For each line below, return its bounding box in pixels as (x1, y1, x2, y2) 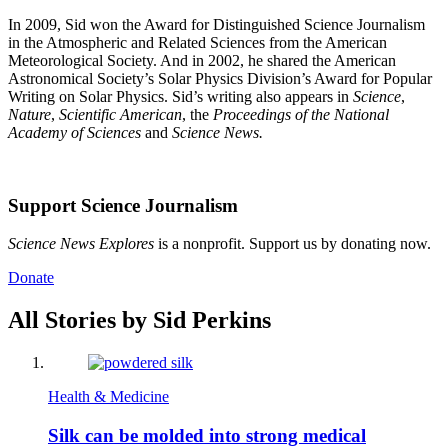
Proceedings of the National (213, 105, 389, 123)
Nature (8, 105, 51, 123)
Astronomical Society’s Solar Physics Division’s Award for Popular (8, 69, 432, 87)
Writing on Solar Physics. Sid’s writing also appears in (8, 87, 353, 105)
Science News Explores (8, 235, 154, 253)
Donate (8, 269, 54, 287)
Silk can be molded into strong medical (48, 424, 366, 446)
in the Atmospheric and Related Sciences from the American (8, 33, 387, 51)
